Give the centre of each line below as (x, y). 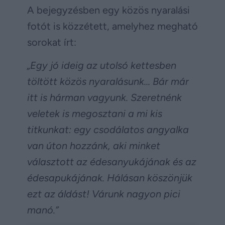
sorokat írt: (52, 42)
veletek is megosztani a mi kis (95, 114)
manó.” (43, 210)
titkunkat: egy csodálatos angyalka (108, 130)
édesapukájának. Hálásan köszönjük (110, 178)
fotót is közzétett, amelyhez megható (113, 26)
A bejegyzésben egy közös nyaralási (108, 10)
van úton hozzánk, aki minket (94, 146)
